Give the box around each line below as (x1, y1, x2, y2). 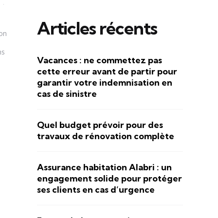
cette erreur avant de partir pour (37, 65, 177, 77)
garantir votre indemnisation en (37, 76, 172, 88)
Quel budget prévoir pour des (37, 119, 163, 130)
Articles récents (37, 17, 157, 39)
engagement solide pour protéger (37, 172, 182, 184)
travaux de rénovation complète (37, 130, 174, 142)
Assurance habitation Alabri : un (37, 161, 172, 173)
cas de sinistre (37, 88, 97, 99)
